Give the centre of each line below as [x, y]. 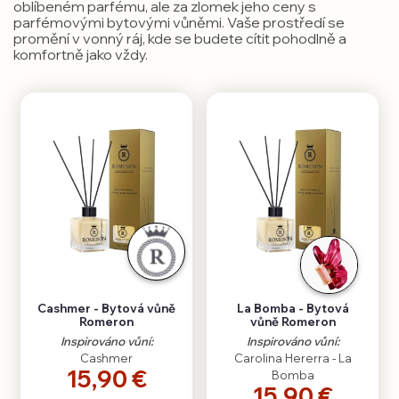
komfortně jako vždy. [81, 55]
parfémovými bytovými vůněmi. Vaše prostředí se [179, 23]
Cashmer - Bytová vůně [106, 309]
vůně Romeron [293, 322]
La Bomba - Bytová [293, 309]
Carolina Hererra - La [293, 358]
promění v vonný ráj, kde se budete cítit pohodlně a [180, 39]
